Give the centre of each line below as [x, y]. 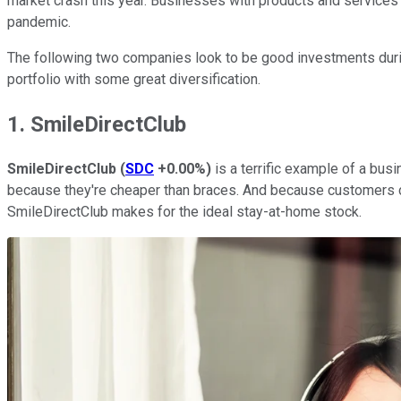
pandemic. [39, 21]
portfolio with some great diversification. [134, 79]
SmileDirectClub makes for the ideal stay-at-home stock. [184, 211]
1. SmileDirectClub [97, 124]
